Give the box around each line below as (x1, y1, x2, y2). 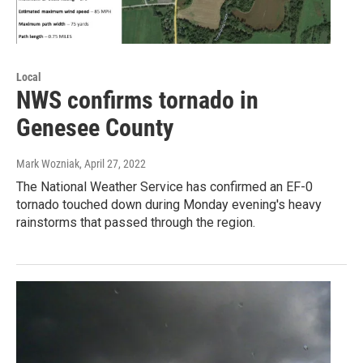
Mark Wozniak (16, 157, 79, 171)
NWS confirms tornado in (16, 86, 258, 115)
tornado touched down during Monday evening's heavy (16, 197, 322, 213)
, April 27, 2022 (79, 157, 146, 171)
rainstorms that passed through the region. (16, 215, 255, 231)
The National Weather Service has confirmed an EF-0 (16, 179, 313, 195)
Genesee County (16, 113, 173, 143)
